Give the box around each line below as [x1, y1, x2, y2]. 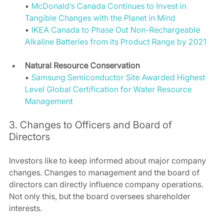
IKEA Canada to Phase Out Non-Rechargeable [31, 25, 202, 35]
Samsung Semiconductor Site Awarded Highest [31, 72, 207, 83]
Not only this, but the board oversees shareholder [9, 191, 192, 202]
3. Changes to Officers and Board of [9, 119, 174, 131]
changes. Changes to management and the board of [9, 167, 202, 178]
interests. [9, 203, 46, 214]
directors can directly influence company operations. [9, 179, 205, 190]
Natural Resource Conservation [25, 60, 140, 71]
